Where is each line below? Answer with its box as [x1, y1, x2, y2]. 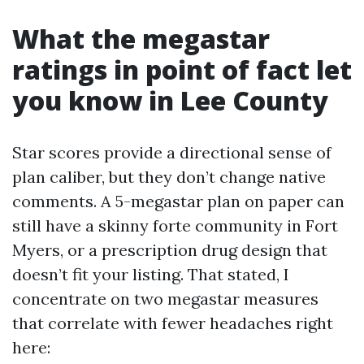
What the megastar [12, 21, 270, 56]
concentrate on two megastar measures [12, 288, 318, 309]
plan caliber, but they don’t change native [12, 167, 326, 187]
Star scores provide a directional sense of [12, 142, 331, 162]
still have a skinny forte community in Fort [12, 215, 338, 236]
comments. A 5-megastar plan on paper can [12, 191, 344, 211]
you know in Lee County [12, 83, 328, 118]
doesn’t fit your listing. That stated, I [12, 264, 289, 284]
